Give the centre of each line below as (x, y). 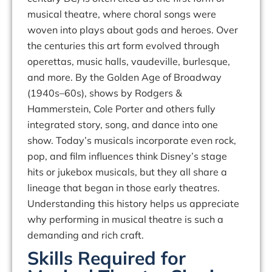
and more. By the (67, 77)
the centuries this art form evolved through (123, 46)
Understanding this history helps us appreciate (133, 204)
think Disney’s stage (182, 156)
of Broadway (192, 77)
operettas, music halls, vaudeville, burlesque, (129, 62)
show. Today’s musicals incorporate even (121, 141)
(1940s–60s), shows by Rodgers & (105, 93)
